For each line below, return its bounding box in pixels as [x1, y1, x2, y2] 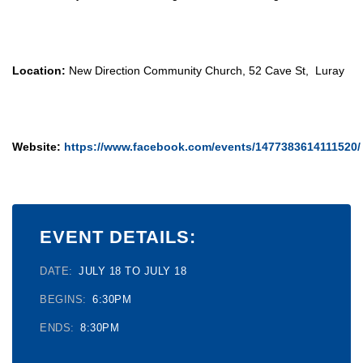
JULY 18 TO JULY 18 [79, 265, 186, 278]
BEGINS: [40, 293, 90, 306]
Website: [12, 140, 61, 154]
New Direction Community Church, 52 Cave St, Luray [66, 64, 344, 78]
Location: [12, 64, 66, 78]
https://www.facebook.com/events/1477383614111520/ [61, 140, 361, 154]
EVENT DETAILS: [40, 227, 196, 248]
